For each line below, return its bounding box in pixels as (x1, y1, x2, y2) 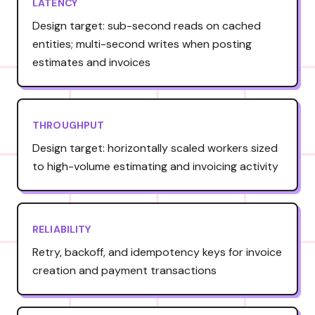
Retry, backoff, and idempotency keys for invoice (32, 244, 282, 259)
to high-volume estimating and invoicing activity (32, 158, 278, 174)
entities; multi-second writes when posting (32, 36, 252, 51)
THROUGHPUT (32, 118, 105, 131)
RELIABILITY (32, 222, 91, 236)
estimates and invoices (32, 54, 150, 70)
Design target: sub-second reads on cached (32, 18, 261, 33)
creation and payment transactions (32, 262, 217, 278)
